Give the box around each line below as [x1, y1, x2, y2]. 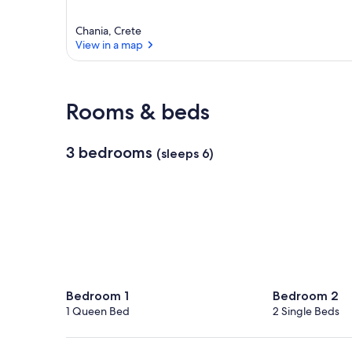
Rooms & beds [66, 98, 210, 126]
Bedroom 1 [66, 288, 129, 304]
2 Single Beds [272, 304, 339, 319]
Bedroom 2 [272, 288, 339, 304]
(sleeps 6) [156, 146, 214, 162]
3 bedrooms [66, 143, 152, 163]
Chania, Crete [75, 24, 141, 38]
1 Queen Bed [66, 304, 130, 319]
